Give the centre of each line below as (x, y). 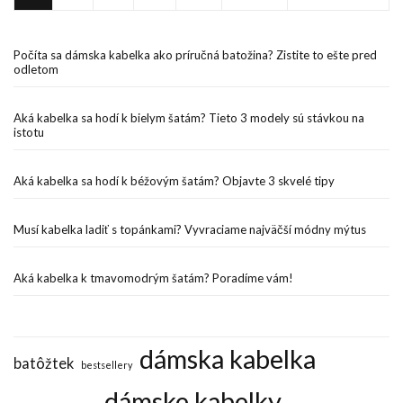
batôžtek (44, 363)
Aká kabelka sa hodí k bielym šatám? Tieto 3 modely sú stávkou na (189, 118)
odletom (36, 70)
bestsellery (107, 365)
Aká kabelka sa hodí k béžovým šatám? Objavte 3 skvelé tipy (174, 181)
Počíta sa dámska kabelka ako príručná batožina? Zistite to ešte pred (195, 55)
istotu (29, 133)
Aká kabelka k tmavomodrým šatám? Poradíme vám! (153, 278)
